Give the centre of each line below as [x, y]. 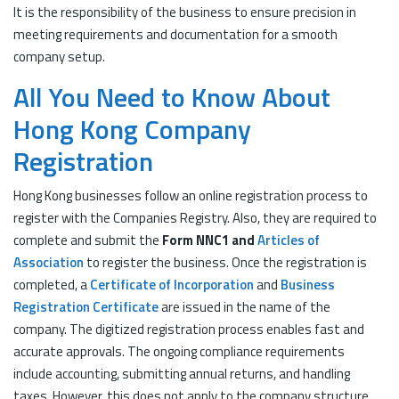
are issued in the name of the [244, 306]
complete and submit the [88, 240]
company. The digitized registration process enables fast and [189, 329]
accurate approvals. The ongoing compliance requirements [179, 351]
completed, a [52, 284]
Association [49, 262]
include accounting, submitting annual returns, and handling [182, 373]
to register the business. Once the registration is [225, 262]
